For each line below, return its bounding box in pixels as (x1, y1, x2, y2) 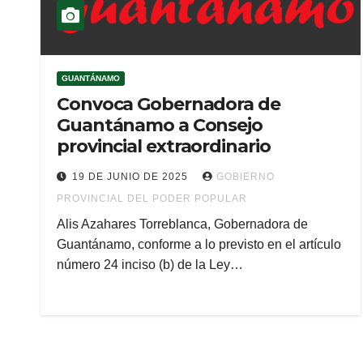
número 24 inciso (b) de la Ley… (57, 258, 243, 271)
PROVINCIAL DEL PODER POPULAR (57, 193, 247, 204)
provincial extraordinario (57, 135, 271, 157)
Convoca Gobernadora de (57, 93, 280, 115)
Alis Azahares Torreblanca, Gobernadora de (57, 217, 308, 231)
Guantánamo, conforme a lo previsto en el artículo (57, 237, 341, 251)
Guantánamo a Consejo (57, 114, 263, 136)
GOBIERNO (216, 171, 275, 182)
